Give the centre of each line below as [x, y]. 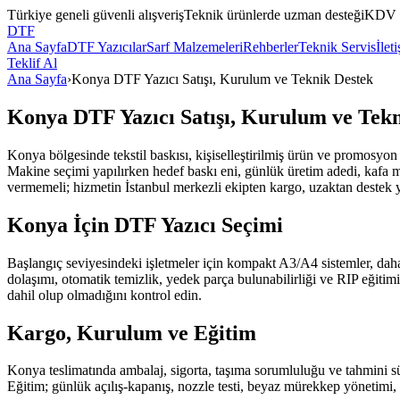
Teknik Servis [337, 47]
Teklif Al [32, 63]
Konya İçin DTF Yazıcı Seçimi [145, 225]
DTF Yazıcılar [107, 47]
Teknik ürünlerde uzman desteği [274, 15]
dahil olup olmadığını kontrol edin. [104, 295]
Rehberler [271, 47]
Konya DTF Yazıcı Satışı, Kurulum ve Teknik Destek [222, 79]
